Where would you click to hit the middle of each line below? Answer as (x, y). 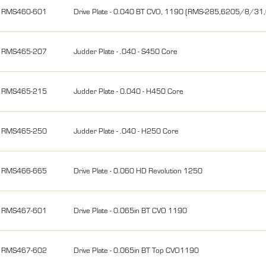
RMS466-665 (24, 170)
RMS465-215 (24, 91)
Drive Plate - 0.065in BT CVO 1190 (131, 210)
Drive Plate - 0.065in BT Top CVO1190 (137, 250)
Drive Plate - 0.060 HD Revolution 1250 (138, 170)
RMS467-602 (24, 250)
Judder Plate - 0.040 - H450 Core (129, 91)
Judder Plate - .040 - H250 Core (126, 130)
